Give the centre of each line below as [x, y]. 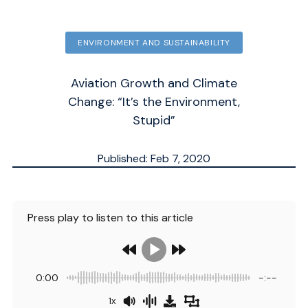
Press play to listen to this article [113, 217]
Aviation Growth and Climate [154, 83]
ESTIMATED [154, 192]
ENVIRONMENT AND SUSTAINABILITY [154, 42]
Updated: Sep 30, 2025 [154, 175]
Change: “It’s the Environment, [154, 101]
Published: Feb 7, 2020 [154, 158]
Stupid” [154, 120]
